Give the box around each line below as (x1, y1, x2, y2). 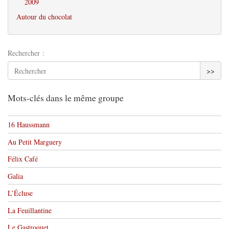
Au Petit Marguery (8, 136, 62, 147)
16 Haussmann (8, 120, 50, 130)
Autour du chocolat (16, 12, 72, 21)
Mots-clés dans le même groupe (8, 92, 124, 104)
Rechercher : (8, 48, 44, 58)
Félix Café (8, 154, 38, 164)
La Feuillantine (8, 205, 52, 215)
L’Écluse (8, 188, 33, 198)
